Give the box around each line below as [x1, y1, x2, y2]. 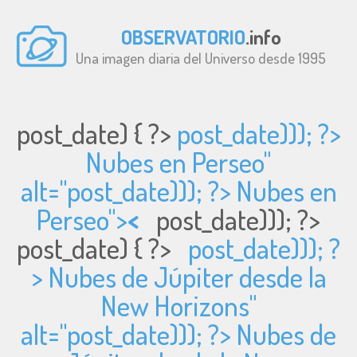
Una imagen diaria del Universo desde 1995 [76, 49, 327, 67]
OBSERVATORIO [120, 24, 245, 49]
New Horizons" [100, 288, 257, 323]
